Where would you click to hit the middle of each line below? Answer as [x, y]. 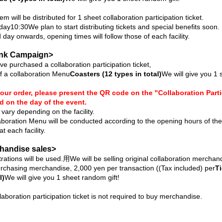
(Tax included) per [187, 168]
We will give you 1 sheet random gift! [62, 177]
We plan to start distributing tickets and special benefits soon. [124, 27]
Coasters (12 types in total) [116, 74]
